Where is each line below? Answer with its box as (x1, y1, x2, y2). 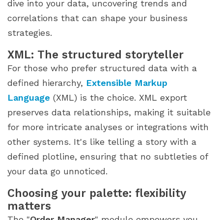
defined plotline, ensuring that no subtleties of (7, 151, 208, 162)
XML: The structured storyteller (7, 48, 184, 61)
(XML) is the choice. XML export (50, 92, 187, 103)
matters (7, 199, 51, 213)
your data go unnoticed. (7, 166, 108, 177)
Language (7, 92, 50, 103)
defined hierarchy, (7, 78, 86, 88)
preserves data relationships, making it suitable (7, 107, 211, 118)
